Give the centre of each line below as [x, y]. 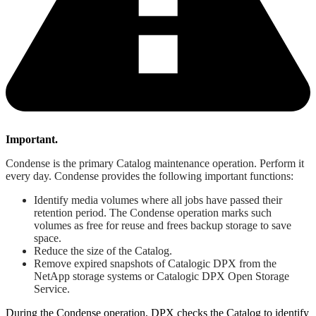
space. [48, 238]
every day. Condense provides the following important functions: [150, 176]
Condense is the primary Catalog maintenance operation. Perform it [155, 164]
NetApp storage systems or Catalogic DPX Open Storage [162, 276]
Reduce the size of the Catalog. [103, 251]
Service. [52, 289]
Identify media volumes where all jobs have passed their [158, 200]
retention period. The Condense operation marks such [153, 213]
